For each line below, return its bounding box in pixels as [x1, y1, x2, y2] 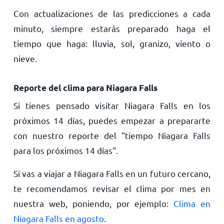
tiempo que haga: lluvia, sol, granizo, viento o [13, 38, 211, 48]
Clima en [173, 198, 211, 208]
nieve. [13, 53, 37, 63]
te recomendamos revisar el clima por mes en [13, 183, 211, 193]
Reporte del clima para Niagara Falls [13, 82, 157, 93]
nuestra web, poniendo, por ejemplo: [13, 198, 174, 208]
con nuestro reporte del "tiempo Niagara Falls [13, 130, 211, 140]
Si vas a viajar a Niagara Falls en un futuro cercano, [13, 168, 211, 178]
